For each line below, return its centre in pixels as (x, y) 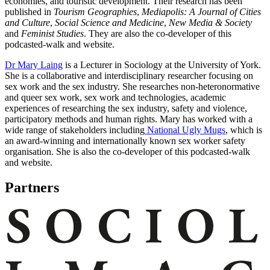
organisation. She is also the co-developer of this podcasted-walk (127, 151)
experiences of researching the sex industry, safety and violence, (126, 108)
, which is (244, 130)
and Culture (27, 22)
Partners (32, 188)
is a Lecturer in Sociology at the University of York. (162, 64)
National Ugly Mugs (185, 130)
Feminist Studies (52, 33)
